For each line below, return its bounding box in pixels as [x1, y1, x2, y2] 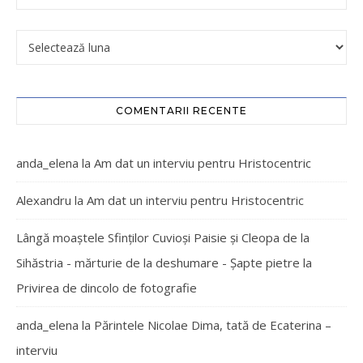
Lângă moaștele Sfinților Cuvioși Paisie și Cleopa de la [16, 229, 310, 246]
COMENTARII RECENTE [116, 105, 247, 117]
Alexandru [16, 192, 71, 208]
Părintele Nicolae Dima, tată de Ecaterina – [94, 317, 331, 333]
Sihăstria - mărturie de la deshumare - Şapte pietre [16, 254, 300, 271]
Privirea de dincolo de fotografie [16, 280, 197, 296]
